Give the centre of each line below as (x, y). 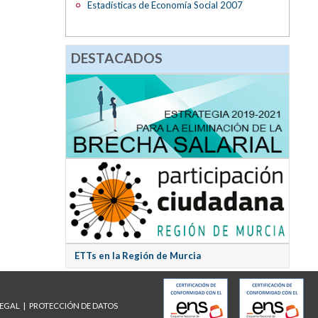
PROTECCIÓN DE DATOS (73, 306)
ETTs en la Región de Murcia (137, 255)
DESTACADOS (117, 58)
